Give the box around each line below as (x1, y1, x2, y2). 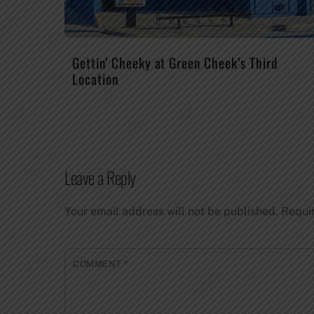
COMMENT (73, 259, 125, 270)
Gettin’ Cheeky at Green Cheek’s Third (72, 52, 278, 73)
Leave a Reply (64, 165, 136, 191)
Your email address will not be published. (64, 205, 278, 219)
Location (72, 68, 118, 89)
